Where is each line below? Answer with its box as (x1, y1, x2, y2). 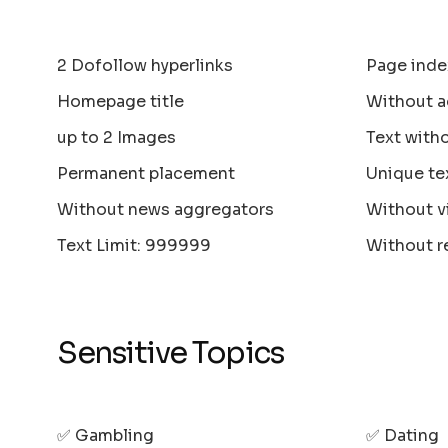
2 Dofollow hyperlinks (57, 54, 234, 76)
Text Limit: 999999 (57, 234, 212, 256)
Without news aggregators (57, 198, 275, 220)
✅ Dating (366, 424, 440, 446)
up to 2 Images (57, 126, 177, 148)
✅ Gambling (57, 424, 155, 446)
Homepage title (57, 90, 185, 112)
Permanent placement (57, 162, 236, 184)
